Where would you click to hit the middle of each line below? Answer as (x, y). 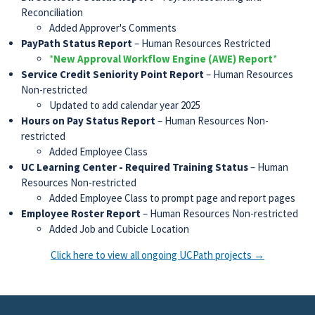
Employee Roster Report (81, 213)
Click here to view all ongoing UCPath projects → (157, 255)
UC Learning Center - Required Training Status (135, 167)
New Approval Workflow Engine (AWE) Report (163, 59)
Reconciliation (52, 12)
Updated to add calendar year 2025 (125, 105)
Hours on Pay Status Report (88, 121)
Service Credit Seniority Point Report (112, 74)
